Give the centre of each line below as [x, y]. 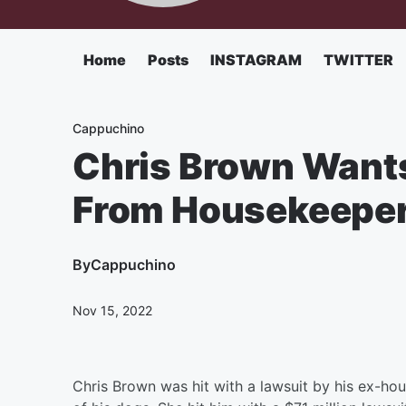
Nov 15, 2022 [112, 310]
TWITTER [358, 60]
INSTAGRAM [256, 60]
